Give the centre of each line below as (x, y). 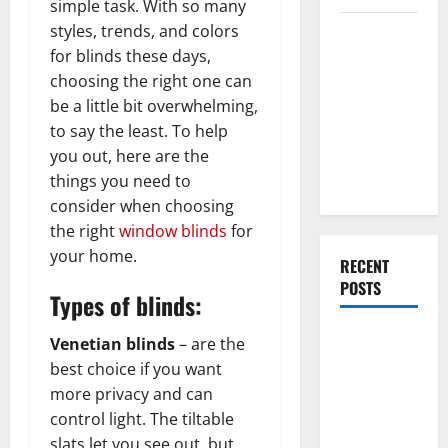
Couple (362, 182)
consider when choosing (142, 205)
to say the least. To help (139, 130)
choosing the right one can (151, 80)
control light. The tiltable (142, 418)
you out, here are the (129, 155)
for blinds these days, (130, 55)
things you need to (120, 180)
